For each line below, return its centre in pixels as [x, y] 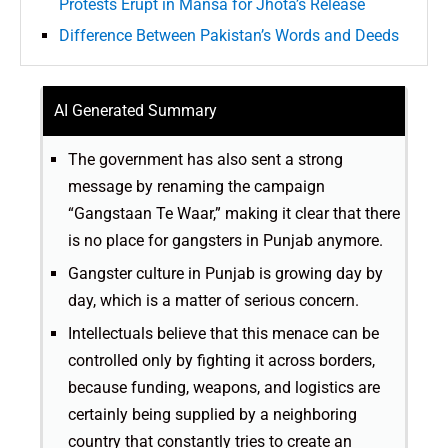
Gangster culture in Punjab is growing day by [225, 274]
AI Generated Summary [135, 111]
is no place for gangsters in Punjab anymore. [225, 241]
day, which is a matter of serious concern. [213, 301]
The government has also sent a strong [205, 160]
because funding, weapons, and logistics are [224, 388]
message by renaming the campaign [196, 187]
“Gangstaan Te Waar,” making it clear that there [234, 214]
